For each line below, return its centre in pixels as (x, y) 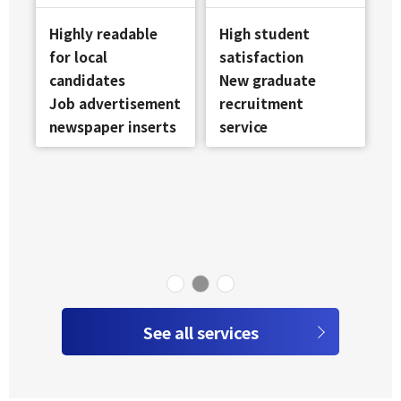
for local (78, 57)
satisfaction (261, 57)
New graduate (267, 80)
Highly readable (103, 34)
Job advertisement (115, 103)
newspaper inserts (112, 127)
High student (264, 34)
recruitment (261, 103)
